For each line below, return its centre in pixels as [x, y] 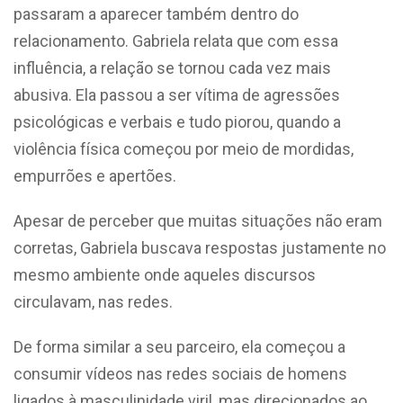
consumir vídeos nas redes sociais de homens [180, 373]
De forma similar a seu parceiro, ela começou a [179, 346]
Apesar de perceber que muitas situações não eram [198, 220]
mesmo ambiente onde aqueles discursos [165, 274]
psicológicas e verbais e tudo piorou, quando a [177, 121]
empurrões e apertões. [97, 175]
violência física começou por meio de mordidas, [184, 148]
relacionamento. [73, 40]
